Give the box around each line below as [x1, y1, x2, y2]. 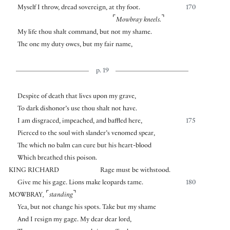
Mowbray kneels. [116, 17, 161, 25]
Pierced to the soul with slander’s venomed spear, [17, 130, 155, 138]
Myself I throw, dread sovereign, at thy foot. [17, 5, 140, 12]
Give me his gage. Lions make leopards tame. [17, 180, 143, 187]
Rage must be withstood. [100, 167, 171, 175]
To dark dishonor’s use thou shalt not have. [17, 106, 137, 113]
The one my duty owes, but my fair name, [17, 42, 132, 49]
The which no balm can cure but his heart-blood [17, 143, 151, 150]
